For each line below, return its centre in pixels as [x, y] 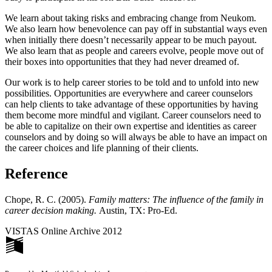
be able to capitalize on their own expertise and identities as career [131, 126]
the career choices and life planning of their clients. [102, 148]
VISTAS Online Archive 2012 [63, 231]
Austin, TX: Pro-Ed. [138, 211]
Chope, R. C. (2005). [47, 200]
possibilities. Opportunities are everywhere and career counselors [129, 93]
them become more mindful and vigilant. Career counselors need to [133, 115]
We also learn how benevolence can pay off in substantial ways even [136, 29]
